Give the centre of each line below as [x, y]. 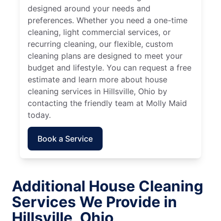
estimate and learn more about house [97, 80]
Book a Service [65, 139]
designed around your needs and [89, 9]
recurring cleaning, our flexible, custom [100, 44]
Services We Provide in [94, 202]
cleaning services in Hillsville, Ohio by [97, 92]
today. [39, 115]
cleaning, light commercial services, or [99, 32]
